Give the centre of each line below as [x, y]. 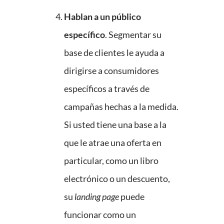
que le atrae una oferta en [113, 143]
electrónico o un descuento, [117, 179]
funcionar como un [100, 215]
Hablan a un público [102, 17]
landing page [97, 197]
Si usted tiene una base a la [115, 125]
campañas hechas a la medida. [121, 107]
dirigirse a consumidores [111, 71]
